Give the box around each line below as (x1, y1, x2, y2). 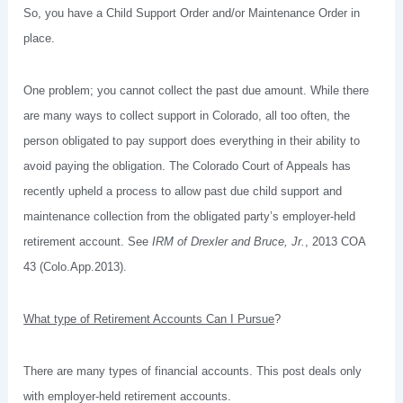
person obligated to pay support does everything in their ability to (23, 134, 361, 148)
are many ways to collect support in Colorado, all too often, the (23, 109, 351, 123)
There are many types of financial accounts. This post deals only (23, 363, 363, 378)
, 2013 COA (305, 235, 366, 249)
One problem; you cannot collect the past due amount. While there (23, 84, 370, 98)
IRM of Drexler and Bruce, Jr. (152, 235, 306, 249)
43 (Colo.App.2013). (23, 260, 128, 274)
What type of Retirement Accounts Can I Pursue (23, 311, 275, 326)
